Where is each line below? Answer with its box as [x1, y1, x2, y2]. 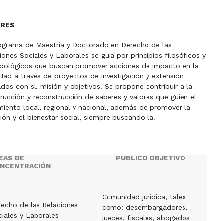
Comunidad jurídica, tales [102, 193, 186, 201]
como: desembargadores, [102, 203, 187, 211]
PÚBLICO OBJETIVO [115, 154, 185, 162]
